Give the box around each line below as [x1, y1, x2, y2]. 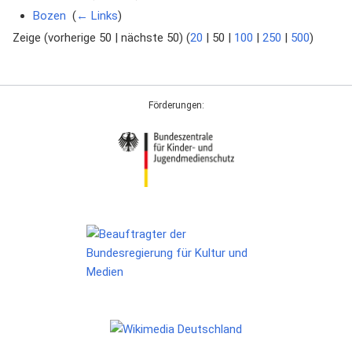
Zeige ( [13, 31, 48, 46]
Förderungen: [148, 100, 204, 112]
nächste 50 [121, 31, 179, 46]
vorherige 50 [48, 31, 112, 46]
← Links [75, 9, 118, 24]
